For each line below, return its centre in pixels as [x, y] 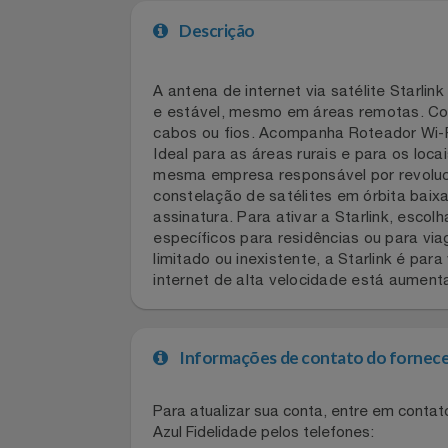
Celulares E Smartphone [99, 10]
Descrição [228, 79]
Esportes [44, 322]
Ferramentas [57, 426]
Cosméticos [54, 62]
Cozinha [41, 114]
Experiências [57, 374]
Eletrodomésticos [74, 218]
